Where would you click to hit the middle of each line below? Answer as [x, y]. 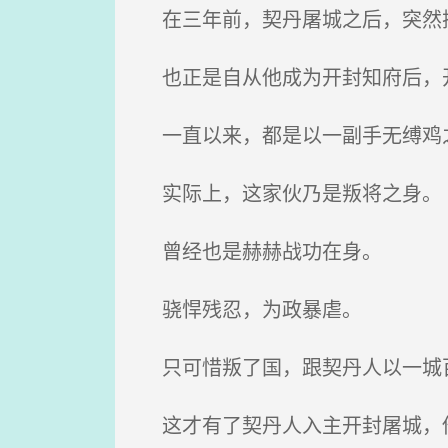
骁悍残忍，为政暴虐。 [249, 308]
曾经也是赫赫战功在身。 [259, 250]
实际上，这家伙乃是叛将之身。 [289, 192]
